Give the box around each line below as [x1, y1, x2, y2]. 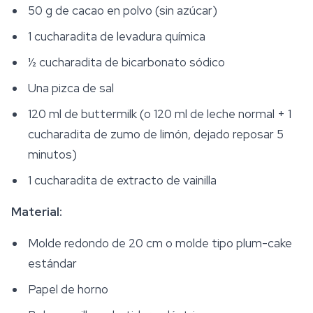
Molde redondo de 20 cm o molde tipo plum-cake [28, 235, 292, 252]
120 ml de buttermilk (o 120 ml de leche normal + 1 [28, 106, 291, 122]
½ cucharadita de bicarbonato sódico [28, 54, 225, 71]
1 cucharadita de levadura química [28, 29, 205, 45]
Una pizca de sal [28, 80, 114, 96]
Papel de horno [28, 282, 108, 298]
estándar [28, 256, 77, 272]
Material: [11, 204, 62, 220]
